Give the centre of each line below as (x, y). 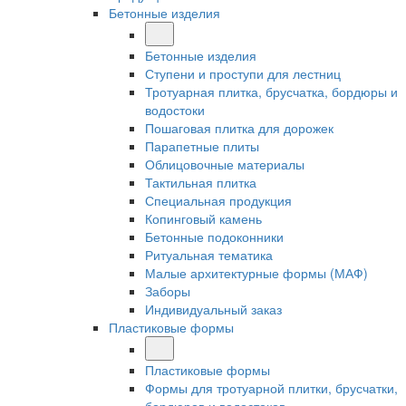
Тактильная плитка (201, 182)
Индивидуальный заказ (213, 309)
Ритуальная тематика (209, 255)
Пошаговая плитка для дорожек (239, 128)
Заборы (168, 291)
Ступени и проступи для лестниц (243, 73)
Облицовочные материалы (225, 164)
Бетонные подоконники (214, 237)
